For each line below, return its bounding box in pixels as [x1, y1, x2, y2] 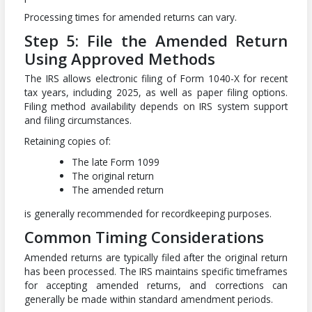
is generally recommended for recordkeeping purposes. [24, 207, 272, 221]
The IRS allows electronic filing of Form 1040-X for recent [24, 72, 288, 86]
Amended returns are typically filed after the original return [24, 250, 288, 264]
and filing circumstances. [24, 114, 132, 127]
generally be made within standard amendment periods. [24, 292, 273, 306]
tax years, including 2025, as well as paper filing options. [24, 86, 288, 100]
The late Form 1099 [72, 155, 160, 169]
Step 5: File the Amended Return [24, 29, 288, 51]
